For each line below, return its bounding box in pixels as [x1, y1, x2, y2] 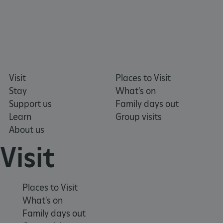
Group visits [115, 111, 162, 122]
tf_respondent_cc [52, 126, 97, 134]
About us [9, 124, 44, 135]
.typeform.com [136, 134, 175, 141]
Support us [9, 99, 52, 110]
